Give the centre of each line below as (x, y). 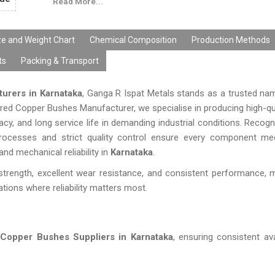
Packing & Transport (60, 61)
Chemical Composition (133, 40)
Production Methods (231, 40)
